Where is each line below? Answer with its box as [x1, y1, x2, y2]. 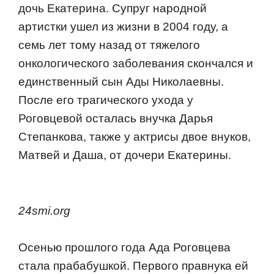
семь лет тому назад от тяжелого [18, 39, 200, 52]
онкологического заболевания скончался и [18, 57, 253, 70]
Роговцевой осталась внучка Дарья [18, 112, 213, 125]
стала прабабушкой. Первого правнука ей [18, 259, 248, 273]
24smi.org [18, 204, 70, 217]
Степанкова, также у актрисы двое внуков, [18, 130, 251, 144]
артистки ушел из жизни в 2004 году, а [18, 20, 228, 34]
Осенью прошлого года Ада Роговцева [18, 241, 231, 254]
